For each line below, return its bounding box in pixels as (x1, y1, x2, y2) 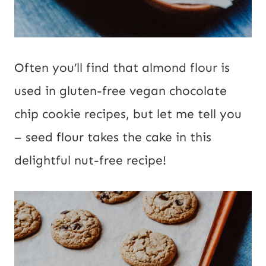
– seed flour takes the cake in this (14, 129, 211, 145)
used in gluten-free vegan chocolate (14, 83, 227, 99)
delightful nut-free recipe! (14, 152, 166, 168)
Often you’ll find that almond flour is (14, 59, 230, 75)
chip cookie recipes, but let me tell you (14, 106, 242, 122)
